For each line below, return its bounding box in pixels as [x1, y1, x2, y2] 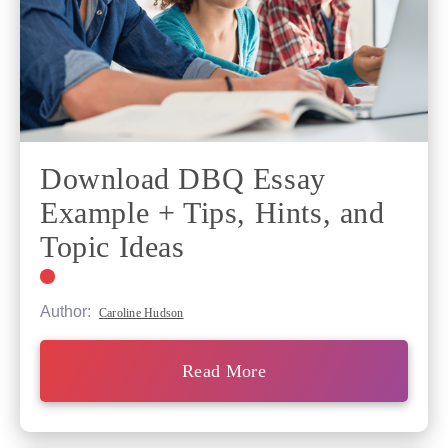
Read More [181, 361, 267, 382]
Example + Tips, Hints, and [40, 196, 385, 230]
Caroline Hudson [99, 306, 184, 321]
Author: [40, 303, 95, 321]
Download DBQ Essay [40, 162, 326, 196]
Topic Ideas [40, 230, 185, 264]
